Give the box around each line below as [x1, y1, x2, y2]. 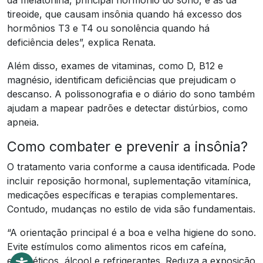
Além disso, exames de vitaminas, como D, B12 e [7, 59, 223, 72]
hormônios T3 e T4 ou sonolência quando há [7, 22, 210, 34]
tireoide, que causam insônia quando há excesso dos [7, 8, 242, 20]
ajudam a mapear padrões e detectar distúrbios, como [7, 102, 248, 114]
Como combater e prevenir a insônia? [7, 137, 248, 155]
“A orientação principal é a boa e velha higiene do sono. [7, 226, 256, 238]
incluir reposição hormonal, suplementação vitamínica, [7, 174, 251, 187]
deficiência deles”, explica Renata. [7, 36, 156, 48]
